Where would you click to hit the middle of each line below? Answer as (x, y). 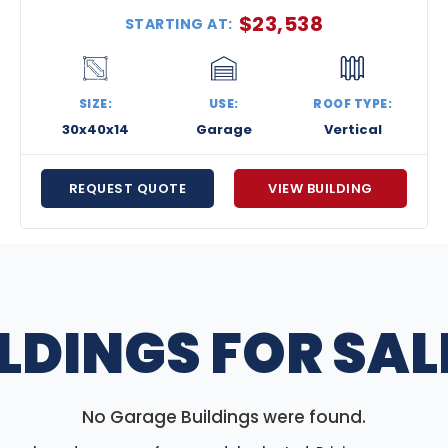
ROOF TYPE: (353, 104)
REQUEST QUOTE (127, 189)
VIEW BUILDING (320, 189)
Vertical (352, 130)
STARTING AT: (178, 23)
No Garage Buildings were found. (224, 417)
